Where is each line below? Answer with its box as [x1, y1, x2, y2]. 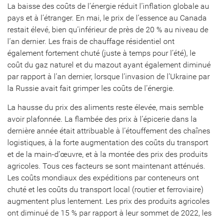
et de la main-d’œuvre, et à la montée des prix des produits [7, 150, 208, 159]
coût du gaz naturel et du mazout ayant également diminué [7, 60, 211, 69]
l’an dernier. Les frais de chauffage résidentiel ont [7, 37, 175, 46]
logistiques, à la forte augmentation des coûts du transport [7, 138, 208, 147]
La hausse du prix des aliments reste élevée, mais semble [7, 103, 203, 112]
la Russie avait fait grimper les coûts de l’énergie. [7, 84, 175, 93]
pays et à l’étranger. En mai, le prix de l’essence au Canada [7, 13, 207, 22]
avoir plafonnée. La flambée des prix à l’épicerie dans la [7, 114, 197, 124]
